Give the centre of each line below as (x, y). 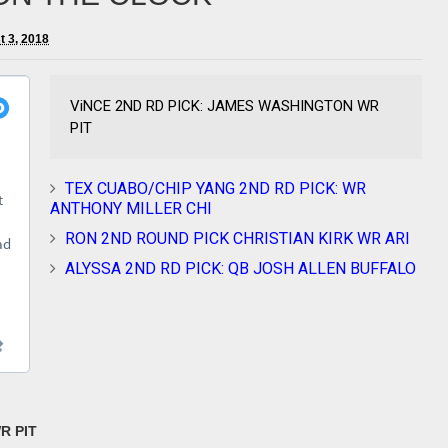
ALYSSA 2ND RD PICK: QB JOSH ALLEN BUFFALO (240, 268)
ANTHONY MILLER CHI (131, 208)
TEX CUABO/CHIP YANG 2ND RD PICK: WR (215, 188)
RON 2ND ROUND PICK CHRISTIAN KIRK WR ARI (237, 238)
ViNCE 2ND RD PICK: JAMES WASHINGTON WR (224, 106)
